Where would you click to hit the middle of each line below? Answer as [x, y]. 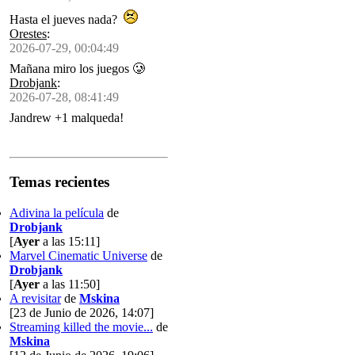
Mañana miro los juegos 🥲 [77, 69]
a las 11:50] [70, 284]
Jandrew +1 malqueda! [67, 118]
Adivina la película [57, 212]
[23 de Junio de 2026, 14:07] [82, 312]
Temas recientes [59, 181]
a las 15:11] [70, 241]
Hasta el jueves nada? [67, 20]
